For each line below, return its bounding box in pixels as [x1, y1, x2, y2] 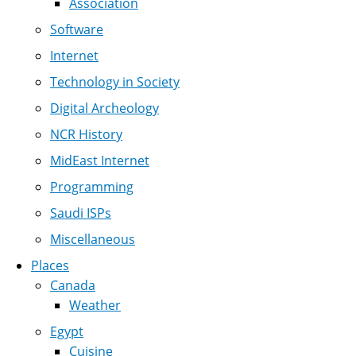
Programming [50, 178, 133, 196]
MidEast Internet [50, 152, 149, 170]
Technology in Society [50, 73, 180, 91]
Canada [50, 277, 95, 295]
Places [31, 257, 69, 275]
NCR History [50, 126, 122, 144]
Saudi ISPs [50, 204, 111, 222]
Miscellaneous [50, 230, 135, 249]
